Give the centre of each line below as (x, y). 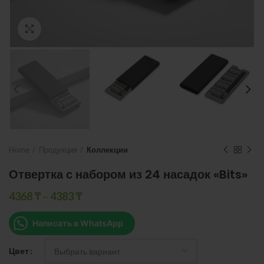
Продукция (58, 150)
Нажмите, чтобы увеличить (93, 29)
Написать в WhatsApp (78, 223)
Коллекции (107, 150)
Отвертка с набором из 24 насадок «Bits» (128, 175)
